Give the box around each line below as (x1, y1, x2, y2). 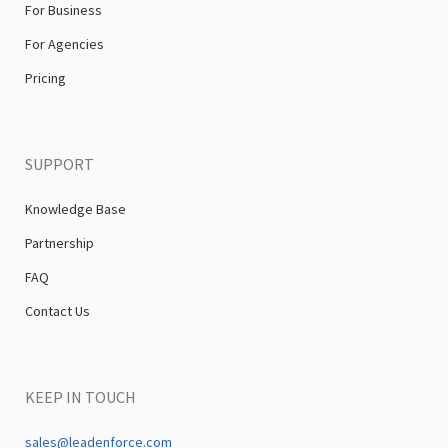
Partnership (25, 234, 94, 253)
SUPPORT (25, 154, 94, 175)
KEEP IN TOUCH (25, 387, 136, 408)
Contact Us (25, 302, 90, 321)
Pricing (25, 69, 66, 88)
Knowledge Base (25, 200, 126, 219)
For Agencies (25, 35, 104, 54)
